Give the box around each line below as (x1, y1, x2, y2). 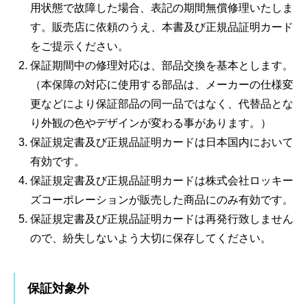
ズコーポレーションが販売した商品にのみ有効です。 (30, 194, 293, 206)
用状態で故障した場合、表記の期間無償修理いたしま (30, 2, 293, 14)
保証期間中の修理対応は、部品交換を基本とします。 (30, 60, 293, 72)
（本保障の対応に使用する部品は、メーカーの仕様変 (30, 79, 293, 91)
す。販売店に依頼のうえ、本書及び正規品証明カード (30, 21, 293, 34)
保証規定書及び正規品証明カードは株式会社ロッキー (30, 175, 293, 187)
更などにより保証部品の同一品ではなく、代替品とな (30, 98, 293, 110)
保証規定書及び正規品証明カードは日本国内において (30, 136, 293, 149)
